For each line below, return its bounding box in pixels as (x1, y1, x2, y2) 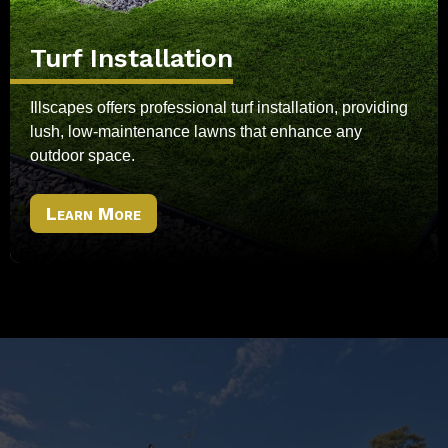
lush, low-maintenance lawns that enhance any (30, 123, 362, 141)
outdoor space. (30, 147, 135, 165)
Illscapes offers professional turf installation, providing (30, 99, 408, 117)
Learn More (46, 202, 142, 224)
